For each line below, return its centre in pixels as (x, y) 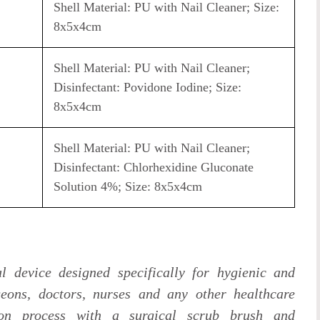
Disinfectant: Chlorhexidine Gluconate (154, 167)
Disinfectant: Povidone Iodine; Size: (148, 87)
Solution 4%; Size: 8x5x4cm (128, 186)
